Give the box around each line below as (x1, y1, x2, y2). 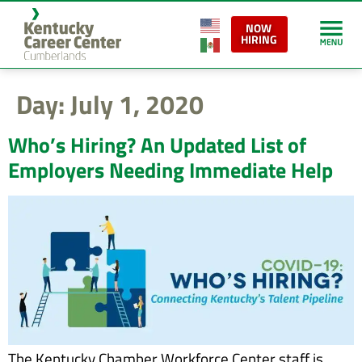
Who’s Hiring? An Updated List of (8, 128, 306, 161)
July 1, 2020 (70, 84, 204, 124)
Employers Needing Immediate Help (8, 154, 333, 186)
